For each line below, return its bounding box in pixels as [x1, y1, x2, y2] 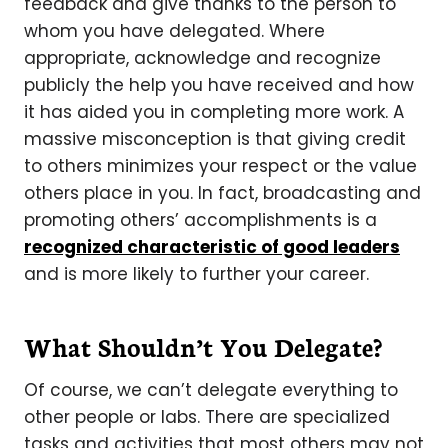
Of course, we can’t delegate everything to [24, 377, 398, 402]
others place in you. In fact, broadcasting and [24, 180, 421, 205]
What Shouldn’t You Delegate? [24, 327, 382, 364]
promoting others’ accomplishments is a [24, 207, 377, 232]
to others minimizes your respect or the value [24, 153, 417, 178]
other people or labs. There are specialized [24, 404, 390, 429]
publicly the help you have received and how [24, 72, 414, 97]
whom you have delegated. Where [24, 18, 325, 43]
